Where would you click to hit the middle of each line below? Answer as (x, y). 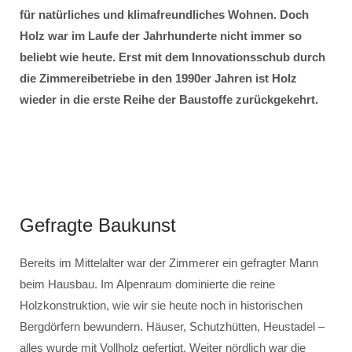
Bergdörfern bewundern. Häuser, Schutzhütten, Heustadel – (172, 326)
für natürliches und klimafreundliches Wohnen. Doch (164, 15)
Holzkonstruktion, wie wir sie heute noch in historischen (161, 305)
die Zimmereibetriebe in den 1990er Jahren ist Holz (158, 78)
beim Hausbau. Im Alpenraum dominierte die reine (147, 284)
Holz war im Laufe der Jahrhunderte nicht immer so (161, 36)
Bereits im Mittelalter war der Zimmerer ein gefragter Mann (169, 263)
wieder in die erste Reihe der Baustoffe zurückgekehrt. (169, 99)
